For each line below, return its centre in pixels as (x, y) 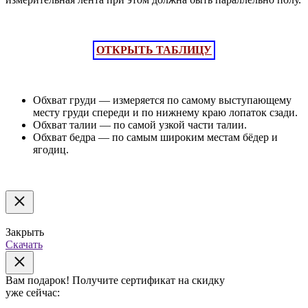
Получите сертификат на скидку (148, 280)
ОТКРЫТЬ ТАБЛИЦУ (154, 50)
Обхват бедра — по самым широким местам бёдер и (155, 137)
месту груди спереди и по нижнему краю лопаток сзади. (165, 113)
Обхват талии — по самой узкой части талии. (140, 125)
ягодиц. (51, 150)
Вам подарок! (37, 280)
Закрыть (25, 232)
